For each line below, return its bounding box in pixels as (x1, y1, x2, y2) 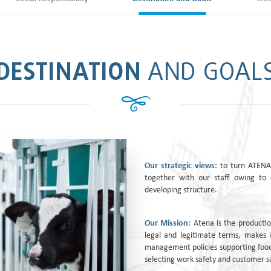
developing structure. (145, 186, 217, 195)
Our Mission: (145, 219, 191, 228)
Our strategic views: (145, 162, 218, 171)
